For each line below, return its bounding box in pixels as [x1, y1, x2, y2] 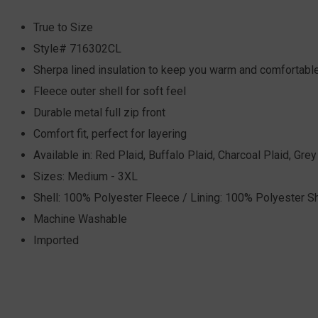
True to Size [33, 21, 93, 35]
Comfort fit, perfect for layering [33, 127, 187, 141]
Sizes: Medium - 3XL [33, 170, 138, 184]
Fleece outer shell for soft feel [33, 84, 186, 99]
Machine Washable [33, 212, 127, 226]
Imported [33, 234, 79, 248]
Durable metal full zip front [33, 106, 165, 120]
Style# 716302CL [33, 42, 121, 56]
